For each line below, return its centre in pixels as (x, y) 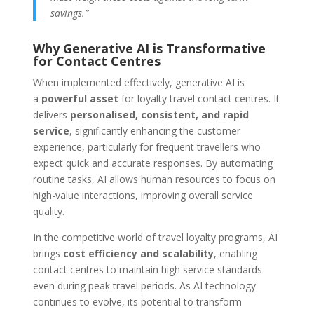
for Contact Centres (96, 61)
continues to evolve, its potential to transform (137, 302)
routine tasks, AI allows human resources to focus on (154, 179)
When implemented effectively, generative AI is (138, 83)
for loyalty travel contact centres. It (199, 99)
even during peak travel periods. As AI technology (144, 286)
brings (48, 254)
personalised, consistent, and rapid (159, 115)
